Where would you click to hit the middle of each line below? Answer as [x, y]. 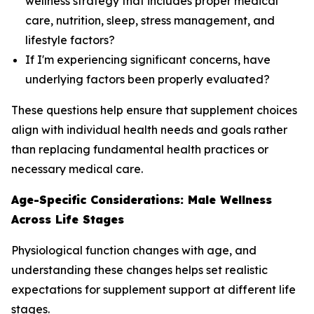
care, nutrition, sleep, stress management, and [150, 20]
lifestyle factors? [70, 40]
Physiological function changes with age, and [134, 250]
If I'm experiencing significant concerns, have [148, 60]
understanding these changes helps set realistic [139, 270]
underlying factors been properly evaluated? [148, 79]
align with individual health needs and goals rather [149, 130]
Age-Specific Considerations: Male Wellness [142, 200]
